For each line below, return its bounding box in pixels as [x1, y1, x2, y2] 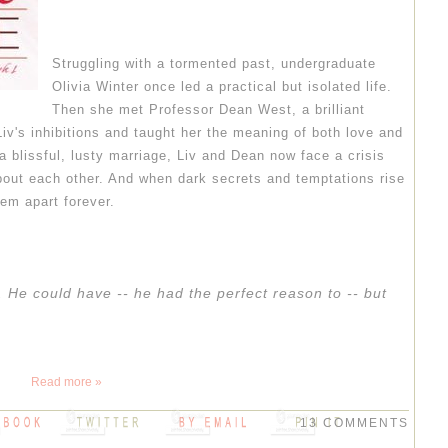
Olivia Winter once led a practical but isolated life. [52, 78, 392, 94]
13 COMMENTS [300, 415, 409, 430]
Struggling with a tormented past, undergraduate [52, 55, 376, 71]
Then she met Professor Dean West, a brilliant [52, 101, 365, 117]
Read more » [31, 374, 102, 389]
